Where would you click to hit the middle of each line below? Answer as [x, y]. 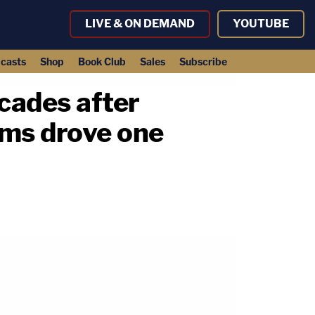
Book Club [102, 62]
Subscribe [203, 62]
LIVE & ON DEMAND [140, 24]
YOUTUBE [261, 24]
